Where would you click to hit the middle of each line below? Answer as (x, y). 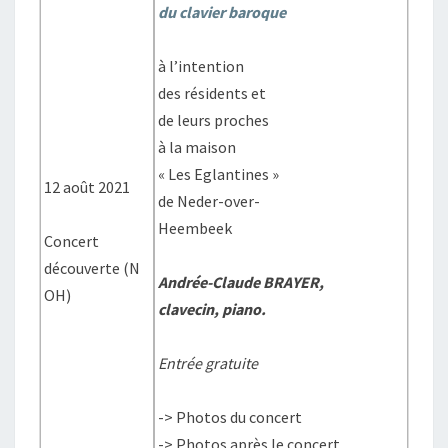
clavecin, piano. (212, 309)
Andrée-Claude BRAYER (239, 282)
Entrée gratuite (208, 363)
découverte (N (92, 268)
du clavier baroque (222, 12)
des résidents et (212, 93)
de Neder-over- (209, 201)
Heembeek (195, 228)
